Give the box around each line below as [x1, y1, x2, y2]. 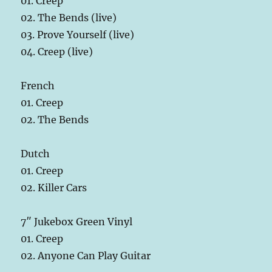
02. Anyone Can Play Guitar [21, 249, 151, 262]
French [21, 79, 55, 92]
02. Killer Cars [21, 181, 87, 194]
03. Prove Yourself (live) [21, 28, 135, 41]
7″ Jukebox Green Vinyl [21, 215, 133, 228]
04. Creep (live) [21, 45, 93, 58]
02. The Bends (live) [21, 11, 117, 24]
